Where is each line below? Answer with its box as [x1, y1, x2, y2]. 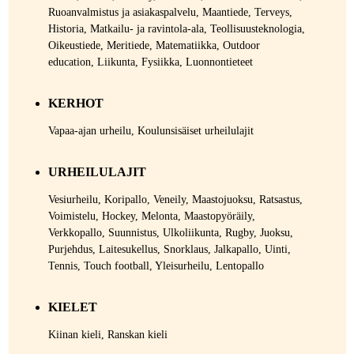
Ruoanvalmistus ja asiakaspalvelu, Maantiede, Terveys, [47, 6, 292, 18]
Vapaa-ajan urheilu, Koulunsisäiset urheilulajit [47, 125, 254, 137]
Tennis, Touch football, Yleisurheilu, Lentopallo [47, 260, 264, 272]
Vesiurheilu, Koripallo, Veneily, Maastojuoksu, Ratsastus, [47, 194, 303, 205]
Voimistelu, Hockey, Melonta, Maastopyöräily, [47, 210, 255, 222]
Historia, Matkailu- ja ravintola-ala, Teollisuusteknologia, [47, 23, 305, 35]
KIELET [47, 300, 97, 314]
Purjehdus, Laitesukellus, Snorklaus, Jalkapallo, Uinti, [47, 243, 291, 255]
